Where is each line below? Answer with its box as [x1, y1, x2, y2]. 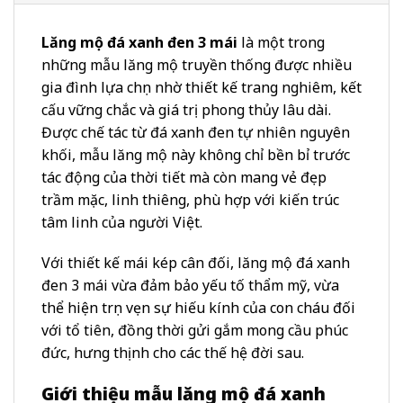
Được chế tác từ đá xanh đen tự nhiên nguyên [41, 121, 350, 142]
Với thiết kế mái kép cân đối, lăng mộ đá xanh [41, 253, 350, 273]
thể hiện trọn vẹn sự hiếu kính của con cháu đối [41, 298, 355, 318]
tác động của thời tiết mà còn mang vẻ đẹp [41, 166, 327, 187]
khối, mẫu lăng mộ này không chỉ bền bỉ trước [41, 144, 350, 165]
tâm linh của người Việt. [41, 211, 202, 232]
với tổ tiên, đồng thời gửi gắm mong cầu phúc [41, 320, 348, 341]
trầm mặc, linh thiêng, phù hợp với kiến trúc [41, 189, 339, 210]
